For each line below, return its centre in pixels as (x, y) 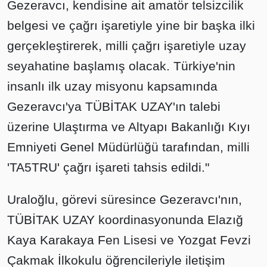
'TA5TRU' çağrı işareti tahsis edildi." (108, 167)
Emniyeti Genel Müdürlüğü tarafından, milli (128, 147)
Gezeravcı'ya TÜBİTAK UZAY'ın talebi (114, 107)
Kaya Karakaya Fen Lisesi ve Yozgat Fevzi (129, 240)
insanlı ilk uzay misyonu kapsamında (112, 86)
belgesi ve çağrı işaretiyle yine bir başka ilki (131, 26)
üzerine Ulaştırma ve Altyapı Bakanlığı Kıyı (129, 127)
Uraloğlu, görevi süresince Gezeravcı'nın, (125, 200)
